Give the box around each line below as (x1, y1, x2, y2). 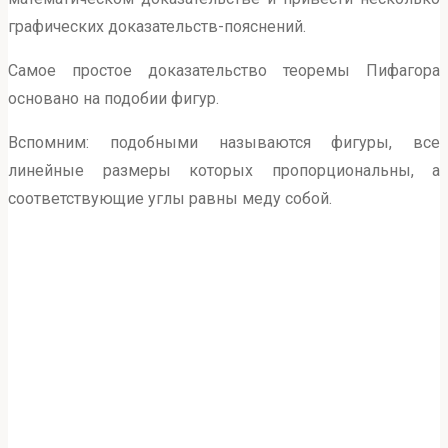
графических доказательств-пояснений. (8, 17, 306, 37)
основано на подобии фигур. (8, 89, 219, 109)
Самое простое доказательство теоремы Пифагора (8, 61, 440, 81)
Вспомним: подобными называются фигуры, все (8, 133, 440, 153)
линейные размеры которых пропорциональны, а (8, 161, 440, 181)
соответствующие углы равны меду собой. (8, 189, 332, 209)
